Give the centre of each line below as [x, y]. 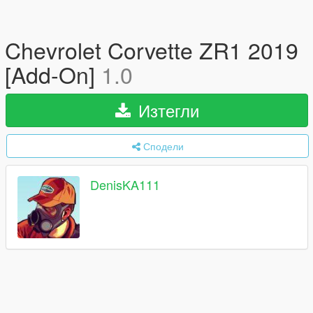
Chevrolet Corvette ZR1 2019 [152, 50]
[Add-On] [53, 74]
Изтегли [166, 110]
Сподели [163, 146]
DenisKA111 [125, 185]
